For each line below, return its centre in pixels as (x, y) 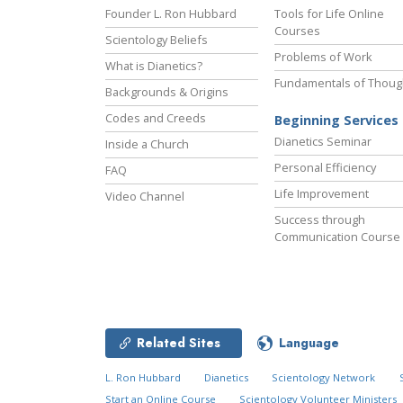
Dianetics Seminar (323, 142)
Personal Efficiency (325, 168)
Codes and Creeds (156, 118)
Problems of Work (323, 57)
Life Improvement (322, 194)
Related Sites (179, 343)
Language (309, 343)
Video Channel (145, 197)
